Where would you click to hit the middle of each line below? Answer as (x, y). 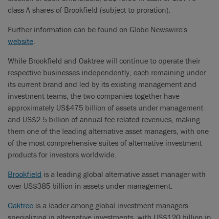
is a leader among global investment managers (111, 205)
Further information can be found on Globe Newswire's (98, 29)
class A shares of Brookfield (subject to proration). (89, 10)
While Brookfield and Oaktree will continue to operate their (104, 61)
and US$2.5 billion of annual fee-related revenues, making (104, 119)
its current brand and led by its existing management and (102, 84)
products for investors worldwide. (62, 154)
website (21, 41)
